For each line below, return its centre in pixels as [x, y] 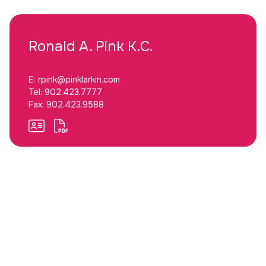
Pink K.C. [124, 47]
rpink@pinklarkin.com [79, 80]
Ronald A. [62, 47]
